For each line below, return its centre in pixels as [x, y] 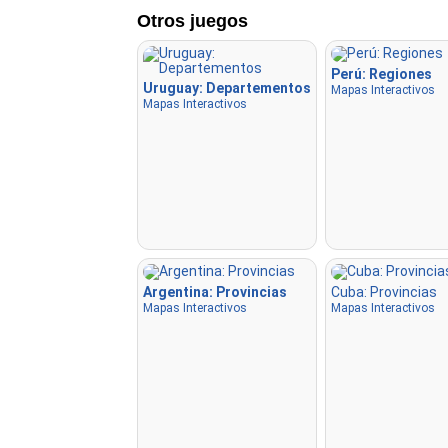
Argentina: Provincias [215, 292]
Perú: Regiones [381, 74]
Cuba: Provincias [384, 292]
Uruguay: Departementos [227, 88]
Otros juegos [192, 21]
